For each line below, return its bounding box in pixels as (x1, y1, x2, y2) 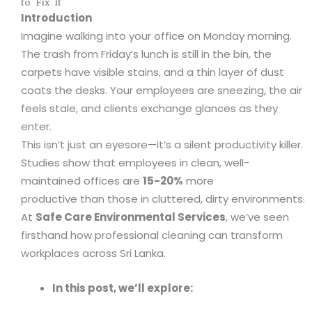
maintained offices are (21, 173, 143, 189)
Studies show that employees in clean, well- (21, 155, 249, 171)
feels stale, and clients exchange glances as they (21, 101, 278, 116)
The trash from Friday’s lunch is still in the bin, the (21, 47, 272, 62)
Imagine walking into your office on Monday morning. (21, 29, 292, 44)
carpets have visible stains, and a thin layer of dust (21, 65, 284, 80)
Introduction (21, 10, 92, 26)
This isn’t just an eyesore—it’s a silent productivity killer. (21, 137, 303, 153)
